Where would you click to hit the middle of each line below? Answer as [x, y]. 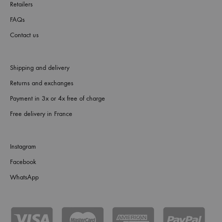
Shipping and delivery [40, 68]
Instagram [23, 147]
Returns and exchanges [42, 83]
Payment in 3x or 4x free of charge [57, 99]
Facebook [23, 162]
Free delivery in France [41, 114]
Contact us [24, 35]
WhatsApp [24, 177]
